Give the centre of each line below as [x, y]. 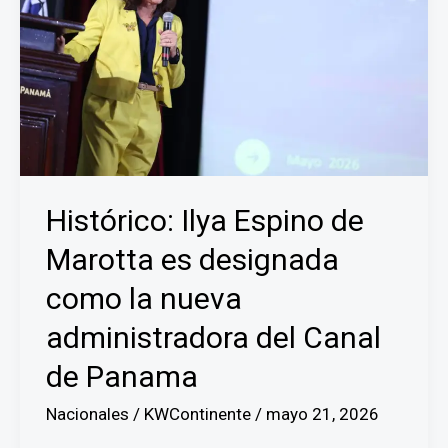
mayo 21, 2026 [322, 414]
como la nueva [143, 299]
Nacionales [87, 414]
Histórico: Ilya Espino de [204, 221]
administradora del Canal [213, 338]
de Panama [121, 377]
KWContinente [199, 414]
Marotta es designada [192, 260]
